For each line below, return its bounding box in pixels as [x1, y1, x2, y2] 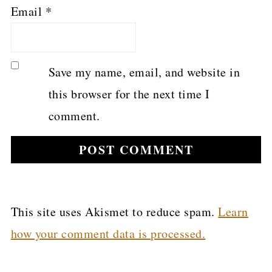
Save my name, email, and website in [48, 63, 240, 80]
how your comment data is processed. [10, 225, 206, 242]
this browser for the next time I [48, 85, 210, 102]
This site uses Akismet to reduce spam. [10, 203, 219, 220]
